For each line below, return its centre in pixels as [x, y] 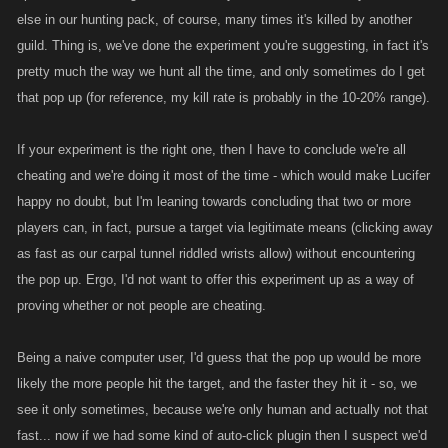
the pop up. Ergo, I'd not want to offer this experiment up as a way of [215, 279]
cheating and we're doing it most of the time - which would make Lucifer [223, 175]
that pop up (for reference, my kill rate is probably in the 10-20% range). [223, 97]
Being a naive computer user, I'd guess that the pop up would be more [219, 357]
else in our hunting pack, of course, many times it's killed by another [214, 19]
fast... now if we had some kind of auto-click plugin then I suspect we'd [222, 435]
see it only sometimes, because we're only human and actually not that [222, 409]
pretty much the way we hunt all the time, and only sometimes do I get [221, 71]
